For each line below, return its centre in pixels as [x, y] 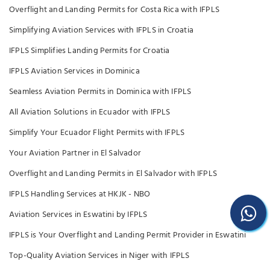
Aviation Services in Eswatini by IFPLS [78, 215]
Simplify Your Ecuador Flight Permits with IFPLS [97, 133]
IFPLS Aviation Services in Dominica [74, 71]
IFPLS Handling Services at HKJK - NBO [80, 194]
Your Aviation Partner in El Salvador [75, 153]
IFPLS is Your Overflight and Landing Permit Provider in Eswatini [128, 235]
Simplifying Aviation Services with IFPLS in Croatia [101, 30]
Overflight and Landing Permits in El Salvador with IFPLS [113, 174]
